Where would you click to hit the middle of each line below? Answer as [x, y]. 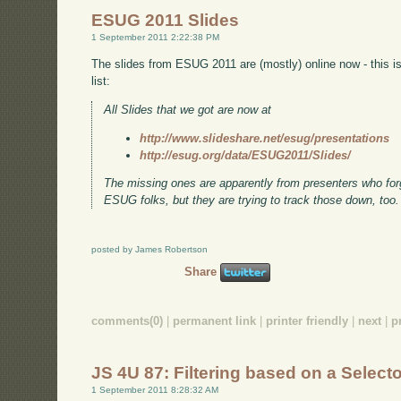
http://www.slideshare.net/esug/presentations [265, 138]
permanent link [215, 321]
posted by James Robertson [150, 250]
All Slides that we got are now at [188, 109]
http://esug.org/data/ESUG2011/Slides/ [246, 155]
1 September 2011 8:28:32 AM [155, 390]
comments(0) [128, 321]
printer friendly [307, 321]
